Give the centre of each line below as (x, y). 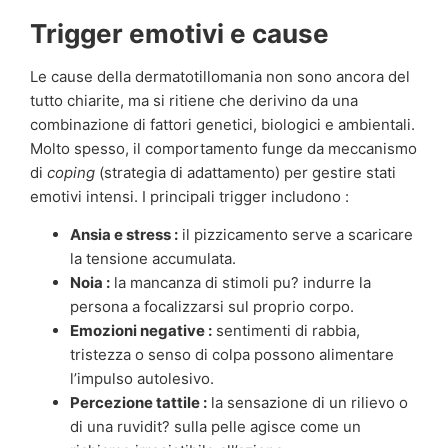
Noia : (90, 283)
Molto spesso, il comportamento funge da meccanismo (223, 148)
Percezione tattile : (138, 403)
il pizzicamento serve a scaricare (295, 235)
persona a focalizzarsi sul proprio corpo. (212, 307)
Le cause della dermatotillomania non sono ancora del (220, 76)
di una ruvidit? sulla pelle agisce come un (215, 427)
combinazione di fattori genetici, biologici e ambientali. (222, 124)
